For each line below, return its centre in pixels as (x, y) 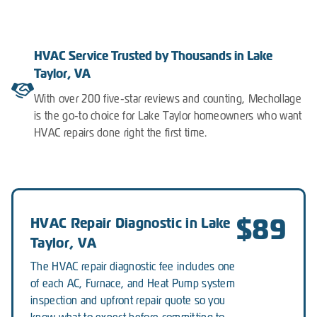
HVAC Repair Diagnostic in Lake (131, 223)
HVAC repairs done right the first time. (121, 132)
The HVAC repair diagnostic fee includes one (133, 266)
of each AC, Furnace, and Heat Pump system (133, 283)
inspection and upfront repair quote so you (128, 300)
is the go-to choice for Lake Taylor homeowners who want (168, 115)
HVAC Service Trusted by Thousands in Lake (153, 55)
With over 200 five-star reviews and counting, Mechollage (168, 98)
